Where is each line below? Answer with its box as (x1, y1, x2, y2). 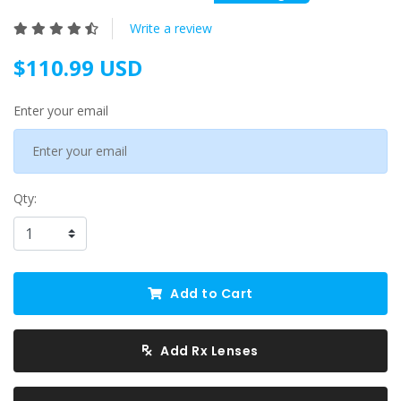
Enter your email (13, 101, 108, 119)
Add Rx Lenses (157, 341, 259, 360)
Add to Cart (166, 284, 253, 303)
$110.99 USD (13, 52, 142, 82)
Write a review (130, 19, 212, 37)
